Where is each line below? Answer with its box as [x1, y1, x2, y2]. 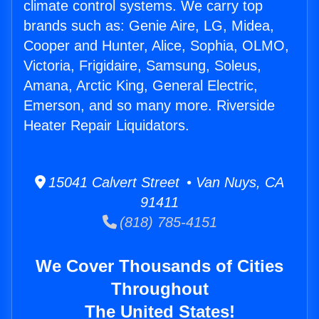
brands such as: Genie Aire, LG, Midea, [23, 18, 274, 34]
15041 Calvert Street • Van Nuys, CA [46, 174, 284, 191]
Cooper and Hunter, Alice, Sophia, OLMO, [23, 38, 289, 54]
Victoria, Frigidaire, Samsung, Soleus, [23, 58, 261, 74]
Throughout [110, 279, 209, 299]
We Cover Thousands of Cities [36, 256, 283, 276]
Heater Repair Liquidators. [23, 117, 189, 134]
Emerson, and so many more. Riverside [23, 98, 275, 114]
